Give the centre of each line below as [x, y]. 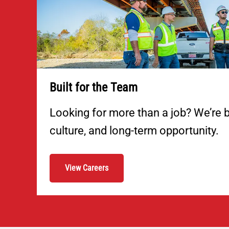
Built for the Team [94, 87]
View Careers [87, 168]
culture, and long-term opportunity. [134, 130]
